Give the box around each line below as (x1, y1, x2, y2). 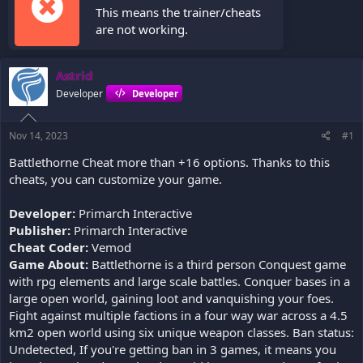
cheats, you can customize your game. (9, 170, 222, 187)
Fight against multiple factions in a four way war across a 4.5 (9, 306, 348, 323)
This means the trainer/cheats (96, 4, 261, 21)
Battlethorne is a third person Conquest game (88, 255, 346, 272)
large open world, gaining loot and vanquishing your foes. (9, 289, 334, 306)
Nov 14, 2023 (9, 128, 68, 143)
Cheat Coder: (9, 238, 88, 255)
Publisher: (9, 221, 70, 238)
